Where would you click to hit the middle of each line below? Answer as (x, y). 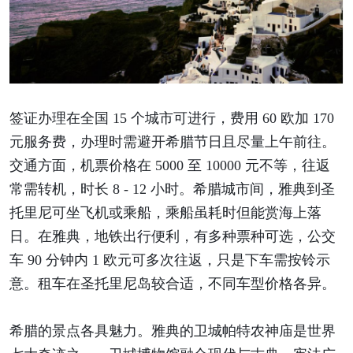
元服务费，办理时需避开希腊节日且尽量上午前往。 (172, 142)
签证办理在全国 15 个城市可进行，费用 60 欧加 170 (171, 119)
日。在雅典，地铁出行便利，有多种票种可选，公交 (172, 237)
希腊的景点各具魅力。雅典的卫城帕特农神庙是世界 (172, 331)
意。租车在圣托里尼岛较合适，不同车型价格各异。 (172, 284)
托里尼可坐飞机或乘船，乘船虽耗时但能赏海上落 (165, 213)
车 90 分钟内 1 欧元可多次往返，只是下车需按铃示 (169, 260)
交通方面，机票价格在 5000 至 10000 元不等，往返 (169, 166)
